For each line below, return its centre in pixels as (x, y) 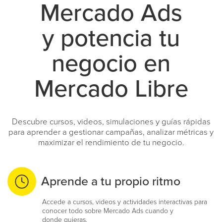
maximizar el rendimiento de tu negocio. (111, 143)
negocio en (111, 64)
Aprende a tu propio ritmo (111, 181)
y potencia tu (111, 39)
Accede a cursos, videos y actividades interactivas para (125, 202)
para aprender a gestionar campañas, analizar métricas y (111, 132)
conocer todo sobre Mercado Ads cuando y (108, 211)
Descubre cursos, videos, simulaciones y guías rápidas (111, 122)
